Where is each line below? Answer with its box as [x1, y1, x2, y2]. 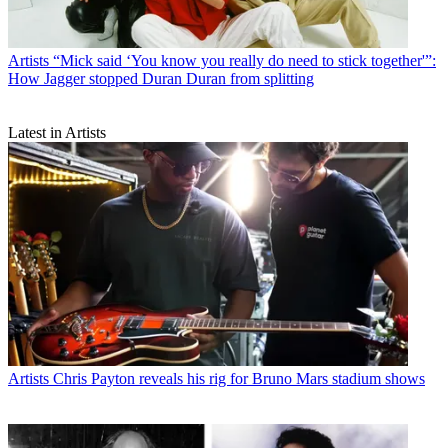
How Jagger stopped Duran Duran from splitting [8, 69, 314, 87]
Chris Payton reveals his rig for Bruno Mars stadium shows [53, 370, 425, 388]
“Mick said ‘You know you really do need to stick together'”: [53, 51, 436, 69]
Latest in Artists [8, 123, 106, 141]
